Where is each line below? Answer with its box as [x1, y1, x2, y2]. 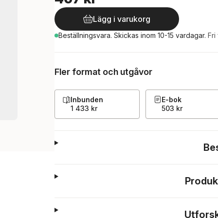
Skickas [114, 31, 141, 39]
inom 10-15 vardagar [141, 31, 204, 39]
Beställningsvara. [58, 31, 114, 39]
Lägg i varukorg [93, 14, 150, 24]
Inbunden [71, 95, 103, 104]
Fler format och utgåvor [54, 67, 152, 77]
